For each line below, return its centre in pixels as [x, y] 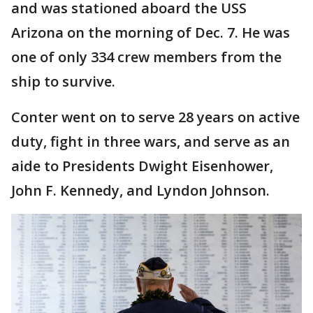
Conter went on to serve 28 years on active [155, 117]
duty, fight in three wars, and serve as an [151, 141]
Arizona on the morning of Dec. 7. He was [151, 32]
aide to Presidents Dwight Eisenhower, [142, 166]
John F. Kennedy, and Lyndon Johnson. [142, 190]
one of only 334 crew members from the [146, 57]
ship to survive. [63, 81]
